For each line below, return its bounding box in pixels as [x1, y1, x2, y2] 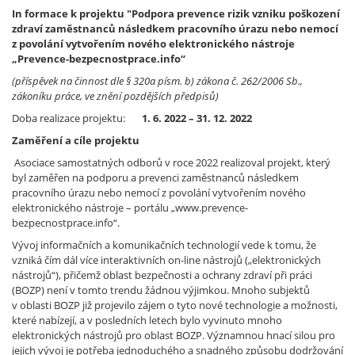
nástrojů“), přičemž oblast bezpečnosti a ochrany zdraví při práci [12, 267, 312, 282]
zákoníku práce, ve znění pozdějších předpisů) [12, 88, 219, 103]
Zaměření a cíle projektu [12, 132, 139, 147]
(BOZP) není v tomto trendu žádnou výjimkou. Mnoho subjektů [12, 282, 310, 297]
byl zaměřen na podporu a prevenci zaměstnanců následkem [12, 170, 299, 185]
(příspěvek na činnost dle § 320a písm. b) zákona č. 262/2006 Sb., [12, 73, 303, 88]
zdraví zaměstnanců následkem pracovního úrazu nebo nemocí [12, 21, 338, 36]
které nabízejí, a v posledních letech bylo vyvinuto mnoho [12, 312, 282, 327]
